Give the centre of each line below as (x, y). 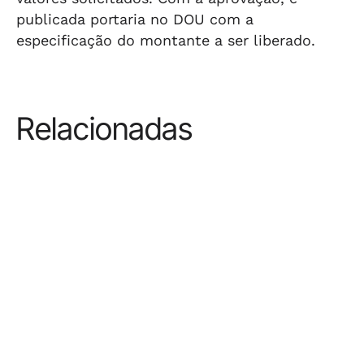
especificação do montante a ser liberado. (166, 40)
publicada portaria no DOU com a (135, 19)
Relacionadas (104, 128)
